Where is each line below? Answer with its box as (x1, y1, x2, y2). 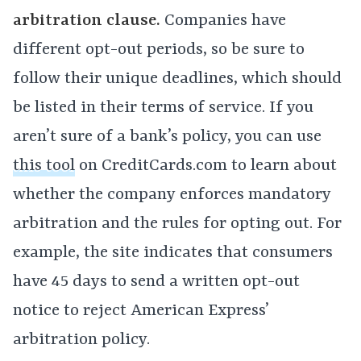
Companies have (160, 11, 286, 31)
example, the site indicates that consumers (13, 243, 333, 263)
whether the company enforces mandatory (13, 185, 331, 205)
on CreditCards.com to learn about (75, 156, 337, 176)
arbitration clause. (13, 11, 160, 31)
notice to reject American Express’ (13, 301, 269, 322)
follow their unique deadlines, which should (13, 69, 342, 89)
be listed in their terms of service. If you (13, 98, 313, 118)
